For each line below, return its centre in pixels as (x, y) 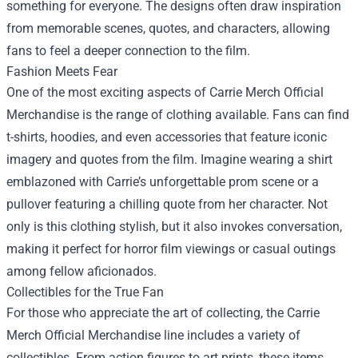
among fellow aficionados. (82, 271)
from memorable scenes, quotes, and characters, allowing (168, 28)
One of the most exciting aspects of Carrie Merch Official (165, 92)
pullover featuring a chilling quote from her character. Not (167, 204)
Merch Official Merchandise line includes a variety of (153, 335)
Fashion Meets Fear (62, 71)
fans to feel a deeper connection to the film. (128, 50)
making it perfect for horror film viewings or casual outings (171, 249)
